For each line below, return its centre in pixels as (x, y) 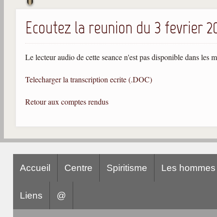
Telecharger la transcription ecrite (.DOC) (89, 79)
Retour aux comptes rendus (67, 101)
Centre (78, 168)
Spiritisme (127, 168)
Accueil (35, 168)
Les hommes (188, 168)
